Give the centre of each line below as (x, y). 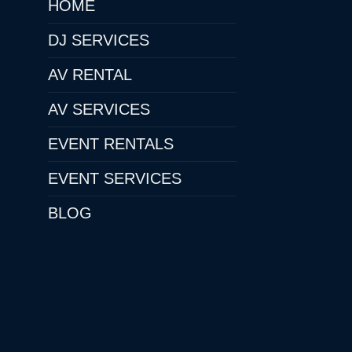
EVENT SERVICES (115, 179)
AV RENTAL (90, 75)
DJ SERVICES (99, 40)
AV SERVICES (99, 110)
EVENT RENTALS (111, 144)
